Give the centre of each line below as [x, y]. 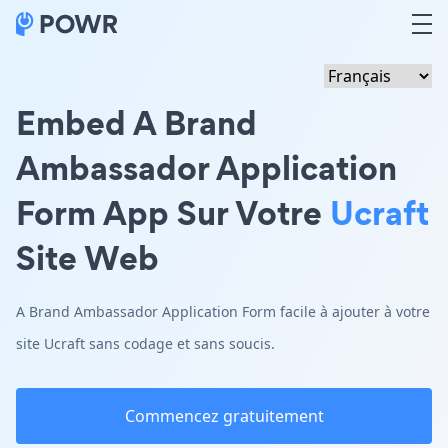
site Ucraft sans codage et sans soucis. [145, 343]
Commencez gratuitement [224, 416]
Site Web [87, 257]
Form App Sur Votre [173, 212]
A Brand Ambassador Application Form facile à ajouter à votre [223, 311]
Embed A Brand [136, 122]
